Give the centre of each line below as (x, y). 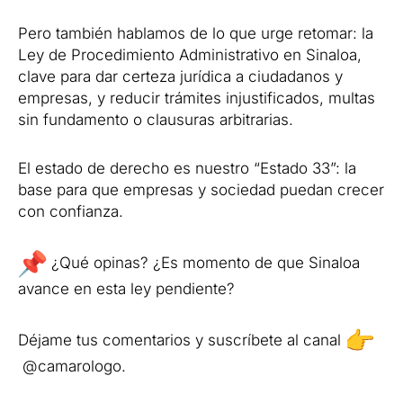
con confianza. (71, 211)
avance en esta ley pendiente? (126, 288)
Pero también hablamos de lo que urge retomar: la (196, 34)
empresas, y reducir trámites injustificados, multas (197, 99)
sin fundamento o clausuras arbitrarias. (156, 120)
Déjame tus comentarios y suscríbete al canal (182, 340)
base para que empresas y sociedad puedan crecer (201, 190)
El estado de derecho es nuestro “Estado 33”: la (187, 168)
